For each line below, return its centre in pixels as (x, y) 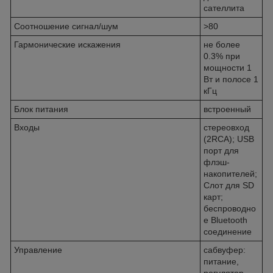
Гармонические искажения (67, 44)
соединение (228, 231)
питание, (221, 261)
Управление (38, 250)
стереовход (226, 127)
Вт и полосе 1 (231, 79)
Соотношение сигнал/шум (66, 26)
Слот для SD (229, 185)
